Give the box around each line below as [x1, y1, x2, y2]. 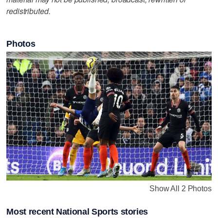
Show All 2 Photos [149, 184, 212, 193]
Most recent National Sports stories [6, 206, 148, 217]
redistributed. [6, 5, 51, 17]
